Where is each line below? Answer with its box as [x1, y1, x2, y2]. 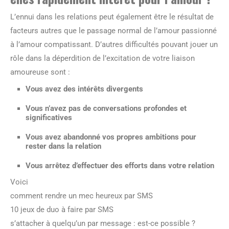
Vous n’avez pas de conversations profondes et [26, 104, 187, 113]
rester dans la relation [26, 142, 101, 151]
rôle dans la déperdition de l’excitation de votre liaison [10, 54, 195, 63]
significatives [26, 113, 72, 122]
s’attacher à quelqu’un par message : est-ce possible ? [10, 219, 195, 228]
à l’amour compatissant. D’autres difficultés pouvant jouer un [10, 40, 218, 49]
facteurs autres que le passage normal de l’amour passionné [10, 26, 217, 35]
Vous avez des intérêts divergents [26, 84, 143, 94]
